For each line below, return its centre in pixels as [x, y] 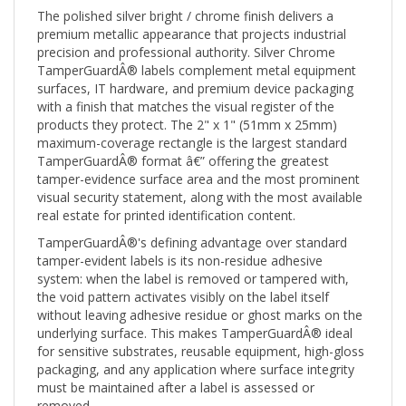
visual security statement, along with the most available [200, 181]
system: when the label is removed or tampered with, [193, 263]
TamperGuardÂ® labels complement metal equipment [197, 54]
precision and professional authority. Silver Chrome [186, 36]
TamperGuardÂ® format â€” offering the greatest [183, 145]
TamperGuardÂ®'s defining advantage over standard [192, 227]
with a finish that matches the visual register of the [186, 91]
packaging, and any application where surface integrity [196, 353]
